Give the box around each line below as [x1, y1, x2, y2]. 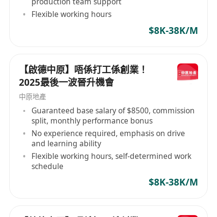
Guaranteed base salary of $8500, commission [31, 105, 195, 116]
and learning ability [31, 138, 102, 149]
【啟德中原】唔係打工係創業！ [19, 63, 148, 76]
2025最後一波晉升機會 [19, 76, 114, 89]
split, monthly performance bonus [31, 115, 153, 126]
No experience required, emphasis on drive [31, 128, 186, 139]
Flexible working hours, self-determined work [31, 150, 192, 161]
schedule [31, 160, 64, 171]
